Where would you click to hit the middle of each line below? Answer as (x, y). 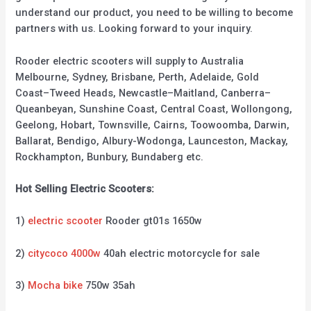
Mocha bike (56, 285)
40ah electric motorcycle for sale (180, 253)
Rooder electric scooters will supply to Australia (130, 61)
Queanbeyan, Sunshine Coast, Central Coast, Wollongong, (154, 109)
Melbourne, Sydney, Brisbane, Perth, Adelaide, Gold (137, 77)
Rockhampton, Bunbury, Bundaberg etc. (110, 157)
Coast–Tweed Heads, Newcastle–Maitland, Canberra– (143, 93)
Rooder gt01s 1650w (153, 221)
